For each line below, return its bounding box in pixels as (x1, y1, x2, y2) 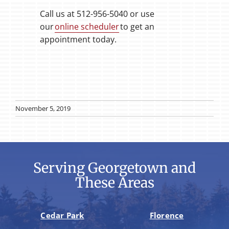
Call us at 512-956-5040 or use (39, 8, 154, 20)
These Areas (75, 174, 154, 192)
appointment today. (39, 34, 117, 45)
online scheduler (54, 21, 119, 33)
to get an (119, 21, 154, 33)
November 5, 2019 (15, 103, 71, 113)
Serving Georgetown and (33, 159, 196, 177)
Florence (149, 210, 184, 220)
